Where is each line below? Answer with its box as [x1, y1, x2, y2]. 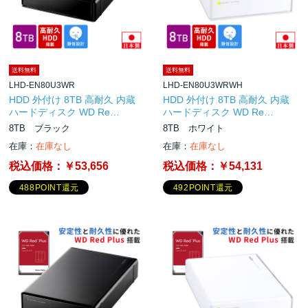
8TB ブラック [9, 122, 71, 133]
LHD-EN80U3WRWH [163, 80, 243, 90]
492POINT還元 [173, 183, 233, 193]
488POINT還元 [19, 183, 79, 193]
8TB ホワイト [163, 122, 225, 133]
